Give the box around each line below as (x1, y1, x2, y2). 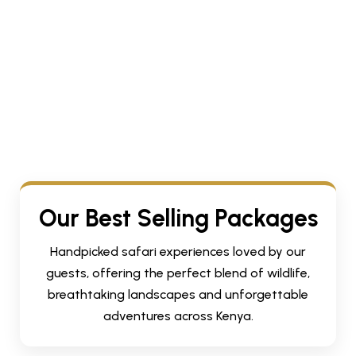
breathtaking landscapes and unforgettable (48, 287, 308, 303)
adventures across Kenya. (103, 308, 253, 324)
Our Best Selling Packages (38, 203, 318, 234)
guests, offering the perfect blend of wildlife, (46, 265, 310, 281)
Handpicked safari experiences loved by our (50, 244, 306, 260)
